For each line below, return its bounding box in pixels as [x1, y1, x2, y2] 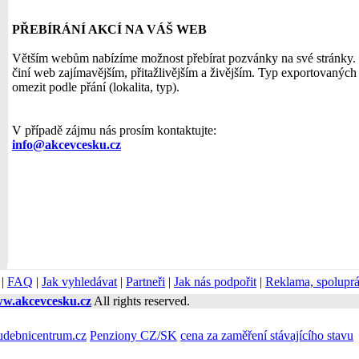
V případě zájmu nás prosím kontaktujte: [12, 123, 216, 137]
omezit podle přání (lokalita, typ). [12, 80, 179, 94]
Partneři [126, 275, 165, 288]
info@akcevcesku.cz [12, 138, 121, 151]
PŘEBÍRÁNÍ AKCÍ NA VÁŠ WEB [12, 22, 207, 36]
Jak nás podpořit [174, 275, 256, 288]
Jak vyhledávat [42, 275, 117, 288]
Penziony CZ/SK [90, 329, 177, 342]
